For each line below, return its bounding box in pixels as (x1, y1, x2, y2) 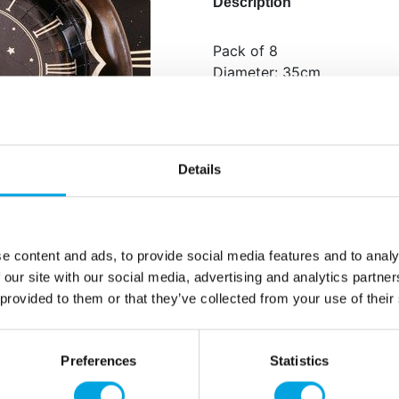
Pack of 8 (213, 42, 278, 60)
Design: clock (213, 85, 304, 102)
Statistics (270, 353, 329, 369)
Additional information (213, 149, 363, 164)
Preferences (61, 353, 137, 369)
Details (177, 161, 222, 177)
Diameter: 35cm (213, 63, 321, 81)
